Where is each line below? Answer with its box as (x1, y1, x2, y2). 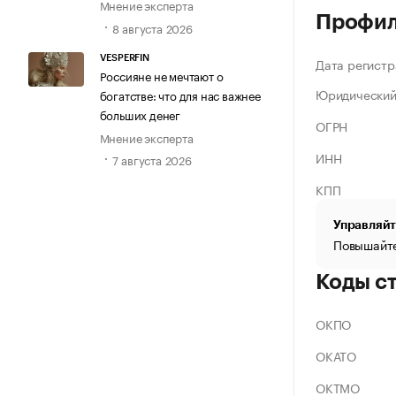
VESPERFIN (99, 52, 149, 63)
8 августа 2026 (111, 18, 193, 36)
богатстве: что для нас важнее (99, 85, 261, 103)
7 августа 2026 (111, 150, 192, 169)
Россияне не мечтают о (99, 65, 224, 84)
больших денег (99, 104, 180, 123)
